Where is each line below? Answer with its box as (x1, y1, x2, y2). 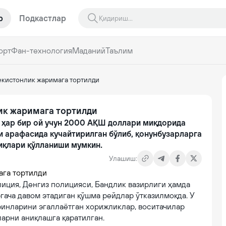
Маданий (72, 46, 105, 55)
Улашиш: (109, 154, 137, 162)
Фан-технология (11, 46, 72, 55)
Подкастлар (19, 14, 66, 23)
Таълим (105, 46, 133, 55)
